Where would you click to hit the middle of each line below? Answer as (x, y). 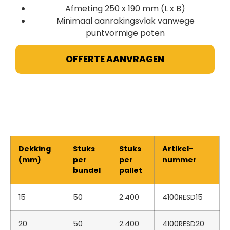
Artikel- (178, 149)
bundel (87, 171)
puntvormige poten (125, 33)
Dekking (35, 149)
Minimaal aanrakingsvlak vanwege (125, 21)
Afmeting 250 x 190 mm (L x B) (125, 9)
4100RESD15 (183, 197)
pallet (131, 171)
